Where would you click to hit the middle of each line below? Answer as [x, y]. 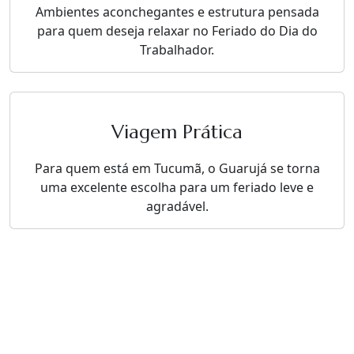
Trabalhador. [177, 50]
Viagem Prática [177, 132]
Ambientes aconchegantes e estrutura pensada [177, 12]
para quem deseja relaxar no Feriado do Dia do [177, 31]
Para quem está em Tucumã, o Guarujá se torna [177, 169]
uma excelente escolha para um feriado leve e [177, 188]
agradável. [177, 207]
